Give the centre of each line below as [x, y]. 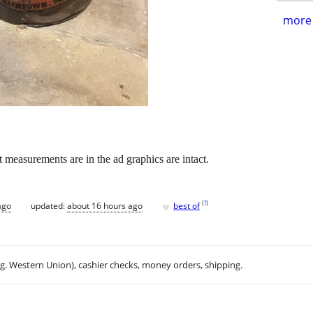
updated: [49, 205]
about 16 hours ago [105, 205]
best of [187, 205]
